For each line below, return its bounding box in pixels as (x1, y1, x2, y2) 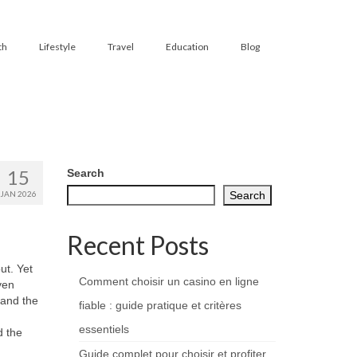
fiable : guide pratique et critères (78, 299, 241, 312)
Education (165, 41, 209, 53)
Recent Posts (66, 229, 209, 261)
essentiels (78, 323, 129, 335)
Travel (107, 41, 134, 53)
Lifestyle (38, 41, 76, 53)
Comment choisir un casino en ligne (78, 275, 259, 288)
